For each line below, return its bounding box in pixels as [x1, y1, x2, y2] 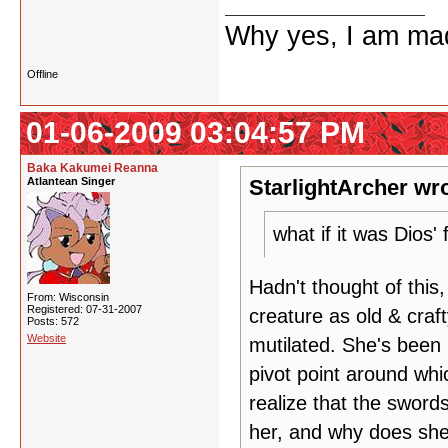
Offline [27, 68, 58, 80]
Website [27, 332, 66, 344]
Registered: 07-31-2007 [27, 303, 142, 315]
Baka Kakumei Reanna [27, 161, 158, 175]
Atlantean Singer [27, 175, 115, 187]
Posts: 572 [27, 315, 79, 327]
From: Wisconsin [27, 291, 109, 303]
